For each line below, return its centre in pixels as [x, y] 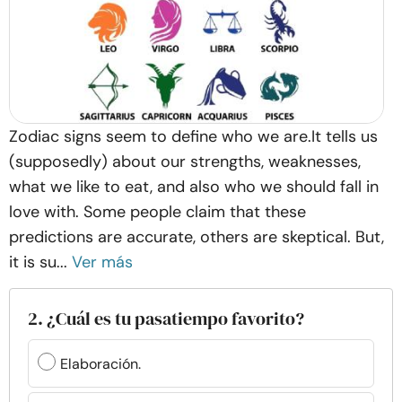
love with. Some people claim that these [157, 212]
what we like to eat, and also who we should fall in [194, 187]
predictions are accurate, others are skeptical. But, [197, 237]
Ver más [102, 262]
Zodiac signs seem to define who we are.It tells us [193, 136]
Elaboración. [100, 363]
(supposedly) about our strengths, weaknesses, [185, 162]
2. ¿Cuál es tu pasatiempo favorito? [166, 319]
